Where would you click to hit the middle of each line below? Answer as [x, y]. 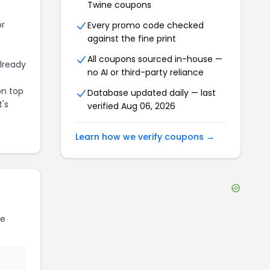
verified [104, 106]
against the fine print [132, 39]
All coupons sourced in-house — [155, 59]
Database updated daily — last [152, 93]
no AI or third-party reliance [146, 72]
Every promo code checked [146, 25]
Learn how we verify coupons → [145, 137]
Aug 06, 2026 [148, 106]
